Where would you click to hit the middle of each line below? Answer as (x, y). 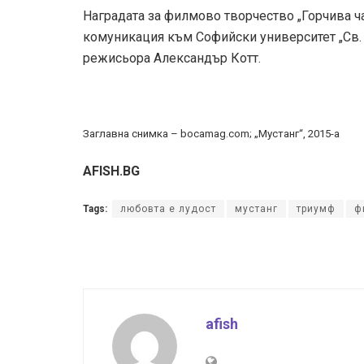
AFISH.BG (111, 171)
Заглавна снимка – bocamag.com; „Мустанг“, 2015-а (211, 134)
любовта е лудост (168, 209)
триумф (316, 209)
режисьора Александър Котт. (172, 58)
